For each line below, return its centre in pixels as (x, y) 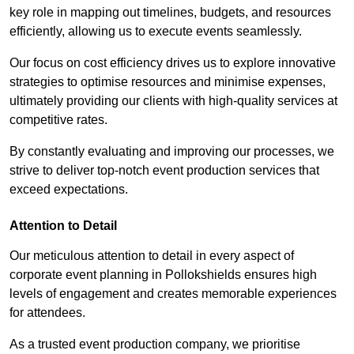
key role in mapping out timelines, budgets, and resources (170, 12)
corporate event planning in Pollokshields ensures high (163, 274)
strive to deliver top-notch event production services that (164, 170)
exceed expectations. (69, 189)
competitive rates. (58, 119)
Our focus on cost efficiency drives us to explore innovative (173, 62)
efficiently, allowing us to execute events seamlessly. (156, 31)
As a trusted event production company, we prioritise (155, 344)
